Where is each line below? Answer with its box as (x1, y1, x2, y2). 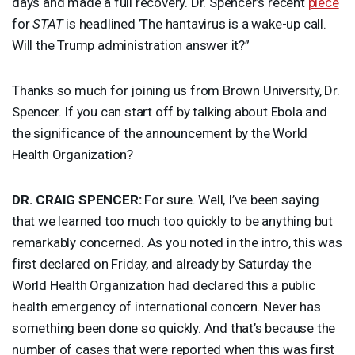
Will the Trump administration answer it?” (12, 36, 250, 53)
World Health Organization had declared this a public (12, 277, 315, 293)
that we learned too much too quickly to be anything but (12, 212, 333, 229)
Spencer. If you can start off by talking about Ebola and (12, 103, 327, 120)
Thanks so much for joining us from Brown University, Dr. (12, 82, 340, 98)
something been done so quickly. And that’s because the (12, 319, 336, 336)
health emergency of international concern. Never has (12, 298, 321, 315)
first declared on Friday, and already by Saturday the (12, 255, 311, 272)
